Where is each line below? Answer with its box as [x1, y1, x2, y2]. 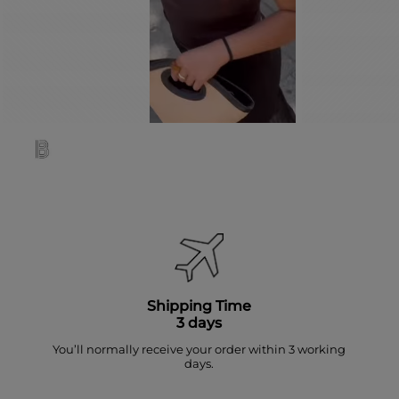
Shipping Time [147, 297, 252, 314]
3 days [176, 313, 223, 331]
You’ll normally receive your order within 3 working [53, 341, 346, 356]
